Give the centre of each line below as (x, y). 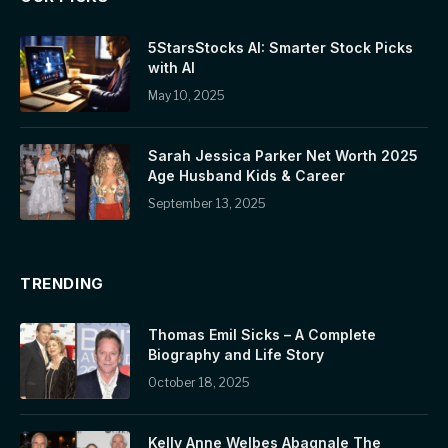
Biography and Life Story (236, 354)
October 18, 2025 (199, 382)
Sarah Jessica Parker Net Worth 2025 (283, 155)
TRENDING (62, 283)
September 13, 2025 (207, 203)
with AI (171, 67)
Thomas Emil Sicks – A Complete (262, 334)
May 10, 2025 (186, 95)
